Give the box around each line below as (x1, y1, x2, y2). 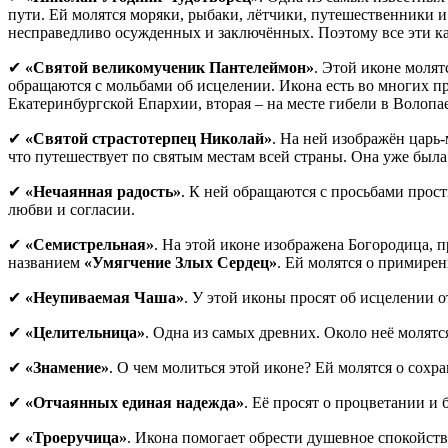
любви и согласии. (8, 200, 135, 218)
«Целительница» (25, 323, 145, 341)
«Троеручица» (25, 428, 127, 446)
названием (8, 253, 84, 271)
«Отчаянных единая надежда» (25, 393, 244, 411)
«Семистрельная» (25, 235, 154, 253)
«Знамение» (25, 358, 109, 376)
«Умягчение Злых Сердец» (84, 253, 277, 271)
